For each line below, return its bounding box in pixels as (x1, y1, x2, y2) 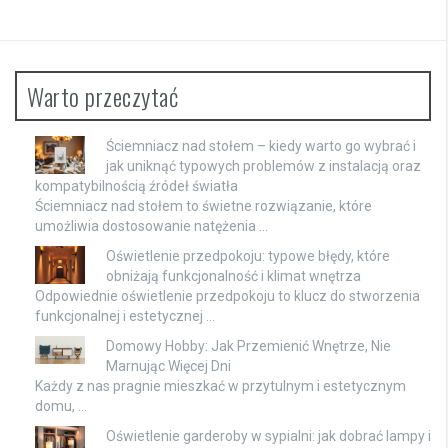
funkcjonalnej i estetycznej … (35, 308, 215, 324)
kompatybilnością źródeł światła (35, 178, 238, 194)
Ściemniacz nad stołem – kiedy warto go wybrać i (106, 138, 416, 154)
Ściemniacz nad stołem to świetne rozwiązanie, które (35, 198, 372, 214)
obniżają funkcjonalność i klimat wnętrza (106, 268, 361, 284)
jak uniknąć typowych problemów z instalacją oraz (106, 158, 421, 174)
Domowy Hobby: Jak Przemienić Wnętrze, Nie (106, 338, 391, 354)
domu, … (35, 398, 87, 414)
